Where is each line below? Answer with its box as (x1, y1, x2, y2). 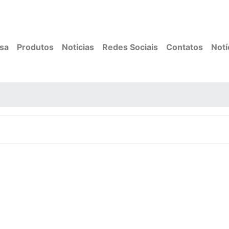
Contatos (166, 42, 203, 52)
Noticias (62, 42, 94, 52)
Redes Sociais (102, 42, 158, 52)
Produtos (17, 42, 54, 52)
